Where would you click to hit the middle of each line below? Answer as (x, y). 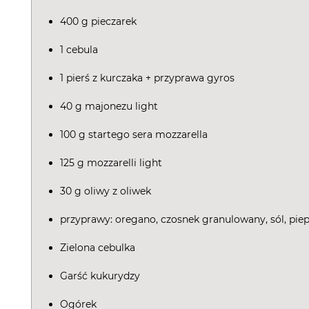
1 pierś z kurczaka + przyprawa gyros (147, 78)
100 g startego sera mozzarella (134, 134)
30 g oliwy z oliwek (106, 191)
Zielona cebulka (98, 248)
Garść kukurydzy (100, 276)
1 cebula (79, 50)
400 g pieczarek (98, 21)
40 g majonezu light (109, 106)
